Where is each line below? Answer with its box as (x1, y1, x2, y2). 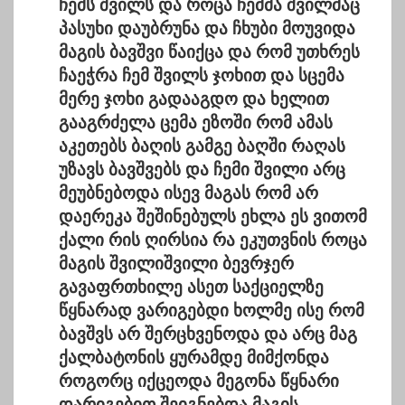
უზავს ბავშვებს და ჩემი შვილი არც (59, 159, 345, 181)
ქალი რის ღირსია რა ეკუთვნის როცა (59, 230, 367, 251)
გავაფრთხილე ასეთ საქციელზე (59, 277, 324, 298)
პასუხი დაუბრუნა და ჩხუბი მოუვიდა (59, 18, 355, 40)
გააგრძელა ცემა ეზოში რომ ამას (59, 112, 333, 134)
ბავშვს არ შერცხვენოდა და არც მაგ (59, 324, 357, 345)
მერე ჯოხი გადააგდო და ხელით (59, 89, 329, 110)
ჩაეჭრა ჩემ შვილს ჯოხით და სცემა (59, 65, 344, 87)
